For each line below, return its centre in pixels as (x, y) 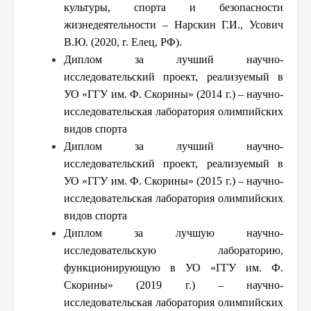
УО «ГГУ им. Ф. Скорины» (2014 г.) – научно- (174, 94)
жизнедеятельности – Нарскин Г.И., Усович (174, 24)
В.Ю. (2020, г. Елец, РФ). (123, 42)
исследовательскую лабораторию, (174, 250)
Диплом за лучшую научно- (174, 233)
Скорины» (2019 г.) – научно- (174, 285)
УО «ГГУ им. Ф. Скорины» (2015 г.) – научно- (174, 180)
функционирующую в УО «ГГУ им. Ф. (174, 267)
